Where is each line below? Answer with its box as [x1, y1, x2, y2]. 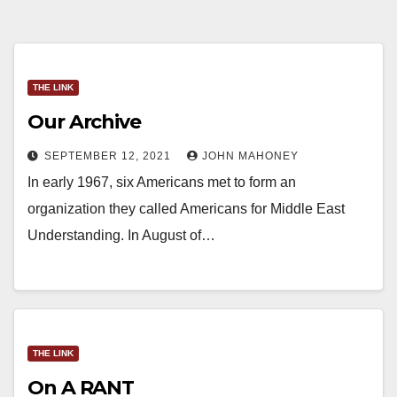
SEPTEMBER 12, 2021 [44, 150, 175, 163]
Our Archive [27, 110, 141, 135]
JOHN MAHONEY [202, 150, 299, 163]
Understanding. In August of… [27, 228, 215, 244]
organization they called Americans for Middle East [27, 201, 345, 217]
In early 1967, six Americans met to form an [27, 175, 296, 191]
